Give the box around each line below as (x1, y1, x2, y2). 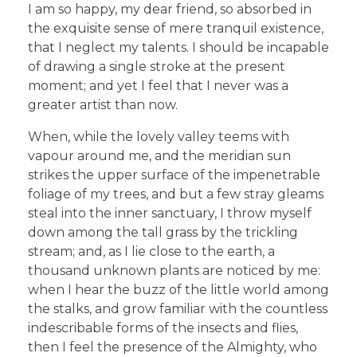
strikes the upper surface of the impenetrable (28, 167, 320, 182)
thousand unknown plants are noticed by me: (28, 262, 320, 278)
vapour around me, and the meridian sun (28, 147, 291, 163)
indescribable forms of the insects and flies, (28, 320, 298, 335)
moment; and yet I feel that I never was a (28, 77, 288, 93)
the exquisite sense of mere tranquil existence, (28, 20, 324, 36)
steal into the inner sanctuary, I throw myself (28, 205, 312, 221)
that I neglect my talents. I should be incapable (28, 39, 329, 55)
